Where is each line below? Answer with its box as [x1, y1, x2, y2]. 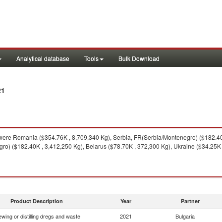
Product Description [10, 197, 63, 205]
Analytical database [16, 54, 69, 62]
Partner [181, 197, 200, 205]
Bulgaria [175, 212, 195, 220]
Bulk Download [118, 54, 160, 62]
